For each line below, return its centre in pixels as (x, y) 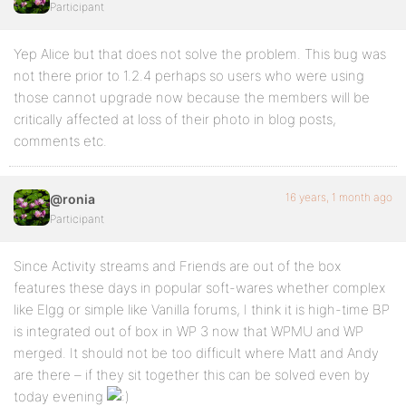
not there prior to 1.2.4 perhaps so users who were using (189, 76)
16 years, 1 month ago (339, 197)
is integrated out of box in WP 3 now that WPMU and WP (188, 331)
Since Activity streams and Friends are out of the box (178, 266)
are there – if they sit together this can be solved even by (192, 375)
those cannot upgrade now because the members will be (192, 97)
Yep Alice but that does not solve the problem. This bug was (200, 54)
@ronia (72, 199)
